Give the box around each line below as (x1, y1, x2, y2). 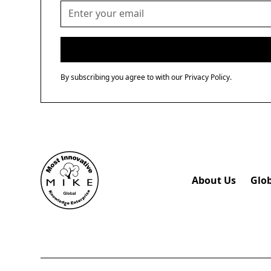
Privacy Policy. (184, 71, 232, 82)
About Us (191, 173, 236, 187)
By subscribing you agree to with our (60, 71, 185, 82)
